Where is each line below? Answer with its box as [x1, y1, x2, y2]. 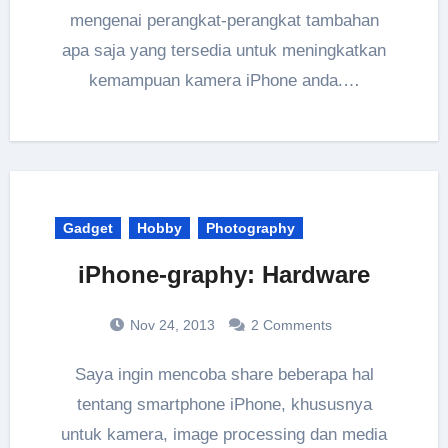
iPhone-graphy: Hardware [78, 260, 370, 288]
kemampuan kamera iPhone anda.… [88, 70, 360, 90]
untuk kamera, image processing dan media [61, 424, 387, 444]
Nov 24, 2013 [125, 316, 215, 333]
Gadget [62, 219, 113, 236]
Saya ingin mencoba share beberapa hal [74, 364, 86, 384]
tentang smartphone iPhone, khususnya [76, 394, 372, 414]
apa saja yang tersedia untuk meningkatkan [62, 40, 386, 60]
